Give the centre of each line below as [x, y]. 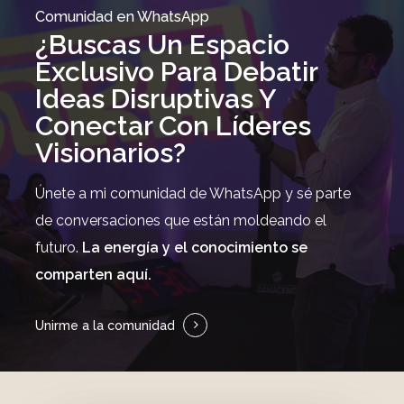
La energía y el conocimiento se [195, 247]
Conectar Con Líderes [174, 125]
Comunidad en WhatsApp [123, 16]
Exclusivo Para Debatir [177, 71]
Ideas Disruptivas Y [156, 98]
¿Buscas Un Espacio [163, 44]
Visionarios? [111, 152]
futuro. [59, 247]
